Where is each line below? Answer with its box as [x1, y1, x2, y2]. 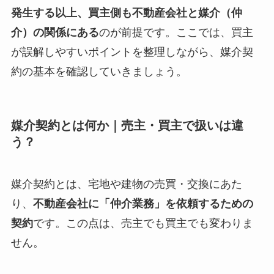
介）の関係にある [10, 26, 99, 39]
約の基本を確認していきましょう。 [10, 65, 187, 78]
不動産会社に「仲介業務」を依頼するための [32, 198, 253, 210]
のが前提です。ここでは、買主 [98, 26, 253, 39]
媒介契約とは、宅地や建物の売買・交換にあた [10, 178, 242, 191]
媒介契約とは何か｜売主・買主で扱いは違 [10, 118, 243, 132]
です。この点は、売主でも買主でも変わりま [32, 217, 253, 230]
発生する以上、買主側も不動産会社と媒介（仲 [10, 6, 242, 19]
